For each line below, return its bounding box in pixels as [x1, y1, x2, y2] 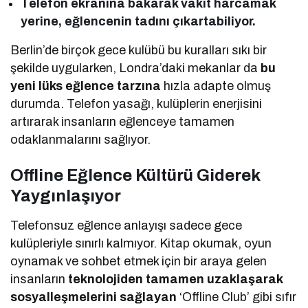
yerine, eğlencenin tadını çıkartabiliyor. [21, 14, 256, 28]
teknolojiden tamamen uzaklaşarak [68, 272, 283, 286]
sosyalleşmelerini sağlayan [10, 289, 177, 304]
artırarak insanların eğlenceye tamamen [10, 114, 235, 129]
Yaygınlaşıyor [10, 186, 121, 205]
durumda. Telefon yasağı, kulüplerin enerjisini [10, 96, 263, 111]
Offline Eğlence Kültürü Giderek [10, 166, 260, 184]
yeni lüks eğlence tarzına [10, 78, 162, 93]
